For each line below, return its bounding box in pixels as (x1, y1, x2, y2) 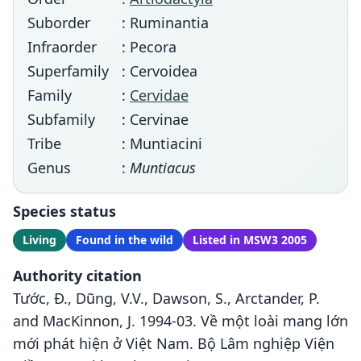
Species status (13, 201, 116, 221)
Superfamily (27, 61, 109, 81)
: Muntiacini (122, 134, 202, 153)
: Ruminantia (122, 13, 209, 32)
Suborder (27, 13, 90, 32)
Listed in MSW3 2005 (193, 232, 307, 247)
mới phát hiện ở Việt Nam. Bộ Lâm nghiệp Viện (13, 334, 334, 353)
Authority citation (13, 266, 142, 285)
